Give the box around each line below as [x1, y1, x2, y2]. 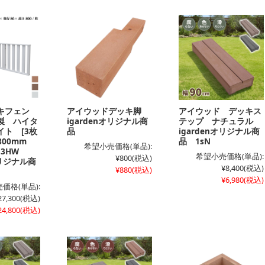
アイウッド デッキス [179, 105, 261, 117]
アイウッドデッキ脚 [67, 105, 150, 117]
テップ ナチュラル [179, 115, 261, 127]
